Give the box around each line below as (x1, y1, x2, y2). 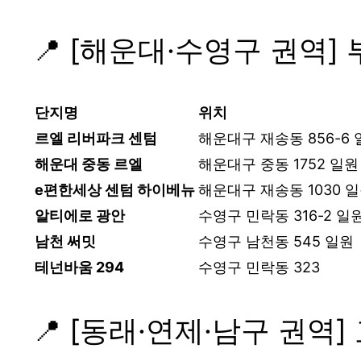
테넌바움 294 (35, 258, 124, 276)
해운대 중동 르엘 (35, 155, 143, 172)
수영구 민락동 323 (198, 258, 320, 276)
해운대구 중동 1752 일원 (198, 155, 359, 172)
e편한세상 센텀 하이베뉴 (35, 180, 195, 198)
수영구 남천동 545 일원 (198, 232, 354, 250)
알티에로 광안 (35, 206, 125, 224)
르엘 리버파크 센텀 (35, 129, 157, 147)
